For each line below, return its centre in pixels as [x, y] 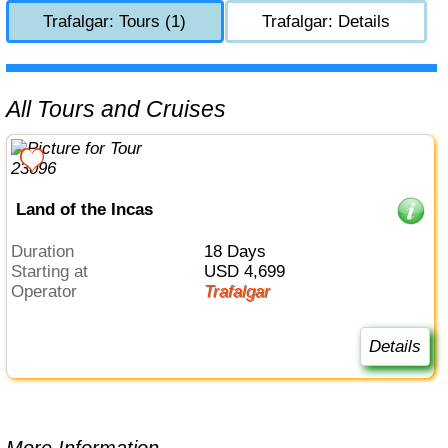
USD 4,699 [250, 272]
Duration [49, 252]
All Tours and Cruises [124, 108]
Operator [51, 292]
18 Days [239, 252]
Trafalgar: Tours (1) [115, 21]
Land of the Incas [84, 209]
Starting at [55, 272]
